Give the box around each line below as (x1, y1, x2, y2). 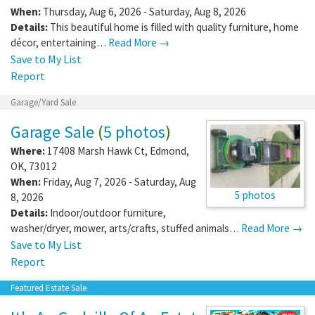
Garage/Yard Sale (11, 96, 76, 108)
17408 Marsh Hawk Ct (47, 143, 145, 157)
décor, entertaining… (11, 35, 108, 49)
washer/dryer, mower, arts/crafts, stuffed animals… (11, 221, 241, 235)
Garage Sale (11, 120, 94, 143)
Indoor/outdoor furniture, (50, 205, 166, 219)
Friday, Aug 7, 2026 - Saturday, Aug (41, 174, 196, 188)
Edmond (150, 143, 186, 157)
